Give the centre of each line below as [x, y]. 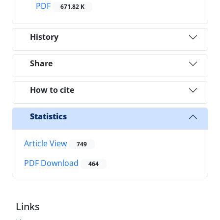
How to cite [52, 90]
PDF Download [52, 163]
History [44, 37]
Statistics [48, 117]
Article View [46, 143]
